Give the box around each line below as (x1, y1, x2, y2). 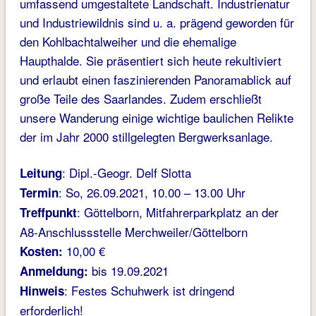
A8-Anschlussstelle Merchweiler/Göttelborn (19, 223, 248, 241)
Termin (19, 184, 59, 202)
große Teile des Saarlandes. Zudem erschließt (19, 90, 262, 108)
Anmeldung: (19, 262, 88, 280)
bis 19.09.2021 (87, 262, 169, 280)
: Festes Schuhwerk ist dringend (63, 281, 234, 300)
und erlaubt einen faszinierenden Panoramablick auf (19, 71, 291, 89)
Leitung (19, 164, 62, 182)
